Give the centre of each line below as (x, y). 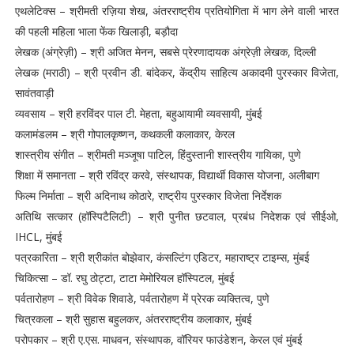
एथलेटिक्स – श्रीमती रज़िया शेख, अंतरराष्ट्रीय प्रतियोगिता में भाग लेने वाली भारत (177, 11)
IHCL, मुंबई (38, 237)
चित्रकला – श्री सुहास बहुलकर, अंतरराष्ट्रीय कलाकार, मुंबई (133, 319)
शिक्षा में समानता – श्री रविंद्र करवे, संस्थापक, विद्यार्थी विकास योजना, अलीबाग (167, 175)
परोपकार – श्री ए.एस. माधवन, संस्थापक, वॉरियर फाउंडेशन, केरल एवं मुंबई (158, 339)
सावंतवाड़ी (34, 93)
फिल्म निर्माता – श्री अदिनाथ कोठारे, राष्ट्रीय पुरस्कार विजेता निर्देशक (148, 196)
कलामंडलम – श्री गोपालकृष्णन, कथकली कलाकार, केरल (124, 134)
